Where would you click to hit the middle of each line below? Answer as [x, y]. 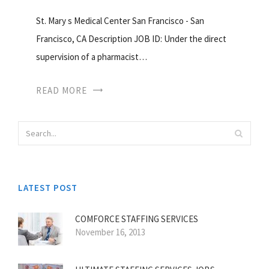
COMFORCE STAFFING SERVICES [137, 219]
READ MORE [62, 91]
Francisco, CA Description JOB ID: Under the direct [131, 39]
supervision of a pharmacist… [92, 57]
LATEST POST [48, 188]
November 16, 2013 [110, 232]
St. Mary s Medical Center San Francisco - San [120, 21]
